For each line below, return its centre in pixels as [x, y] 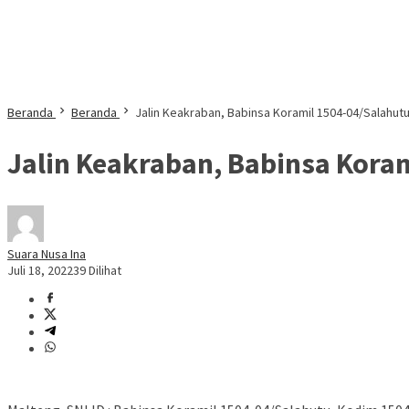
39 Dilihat [97, 271]
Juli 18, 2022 [40, 271]
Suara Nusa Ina [47, 254]
